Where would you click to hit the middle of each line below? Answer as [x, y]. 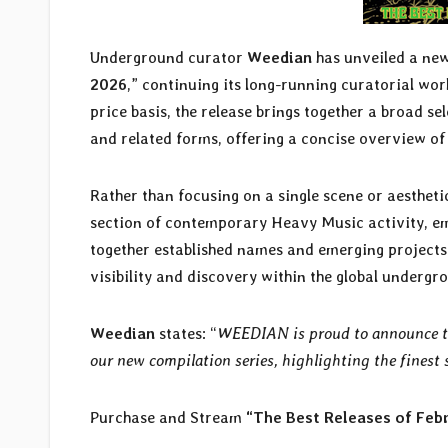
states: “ [186, 334]
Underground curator [168, 58]
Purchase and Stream [168, 418]
